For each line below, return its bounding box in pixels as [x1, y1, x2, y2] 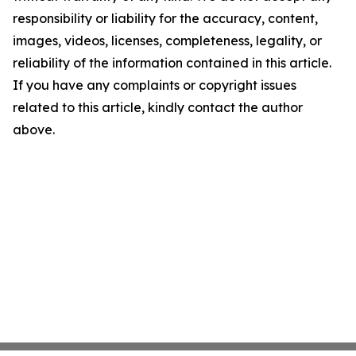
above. [13, 122, 55, 138]
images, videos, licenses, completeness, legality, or [13, 33, 322, 49]
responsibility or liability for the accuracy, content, [13, 10, 318, 27]
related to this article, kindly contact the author [13, 99, 303, 116]
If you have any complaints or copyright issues [13, 77, 296, 94]
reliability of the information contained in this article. [13, 55, 331, 72]
